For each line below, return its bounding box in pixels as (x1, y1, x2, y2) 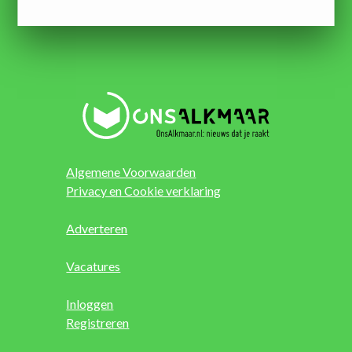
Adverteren (66, 221, 128, 236)
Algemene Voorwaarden (66, 164, 196, 180)
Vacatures (66, 258, 121, 274)
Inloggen (66, 296, 114, 312)
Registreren (66, 315, 130, 331)
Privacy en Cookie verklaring (66, 183, 222, 199)
